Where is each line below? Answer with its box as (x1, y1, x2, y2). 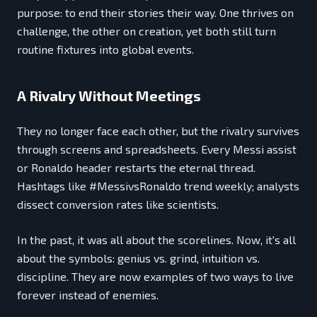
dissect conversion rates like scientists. (17, 197, 219, 212)
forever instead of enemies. (17, 288, 158, 302)
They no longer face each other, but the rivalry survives (17, 124, 299, 138)
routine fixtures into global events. (17, 42, 194, 57)
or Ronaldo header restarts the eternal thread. (17, 161, 255, 175)
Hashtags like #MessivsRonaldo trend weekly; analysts (17, 179, 299, 193)
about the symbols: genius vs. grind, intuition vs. (17, 251, 260, 265)
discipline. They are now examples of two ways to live (17, 270, 294, 284)
